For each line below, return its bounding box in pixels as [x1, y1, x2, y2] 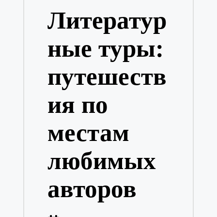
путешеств [47, 62, 167, 90]
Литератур [47, 6, 167, 34]
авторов [47, 174, 137, 202]
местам [47, 118, 129, 146]
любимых [47, 146, 156, 174]
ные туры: [47, 34, 164, 62]
